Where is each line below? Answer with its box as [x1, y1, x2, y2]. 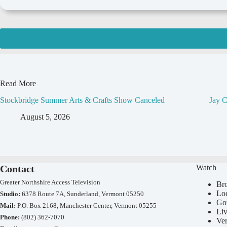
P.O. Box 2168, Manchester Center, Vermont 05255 [16, 201, 157, 209]
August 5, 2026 [20, 112, 70, 121]
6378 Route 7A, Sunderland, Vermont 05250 [20, 190, 144, 198]
